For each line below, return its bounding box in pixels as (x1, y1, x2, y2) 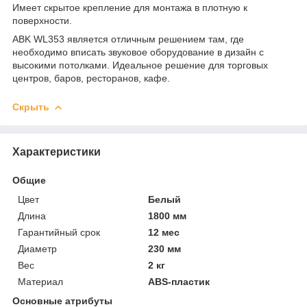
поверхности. (12, 14, 72, 26)
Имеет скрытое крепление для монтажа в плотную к (12, 1, 247, 13)
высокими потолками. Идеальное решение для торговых (12, 59, 268, 71)
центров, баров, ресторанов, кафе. (12, 72, 170, 84)
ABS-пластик (148, 275, 210, 287)
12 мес (148, 226, 180, 238)
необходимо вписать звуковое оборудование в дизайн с (12, 46, 264, 58)
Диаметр (18, 243, 57, 254)
